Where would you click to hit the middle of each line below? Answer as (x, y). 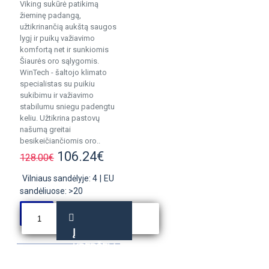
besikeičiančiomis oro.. (60, 141)
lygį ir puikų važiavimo (57, 38)
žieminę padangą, (50, 15)
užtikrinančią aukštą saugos (68, 27)
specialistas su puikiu (57, 84)
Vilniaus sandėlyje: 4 (60, 178)
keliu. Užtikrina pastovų (60, 118)
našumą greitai (45, 129)
